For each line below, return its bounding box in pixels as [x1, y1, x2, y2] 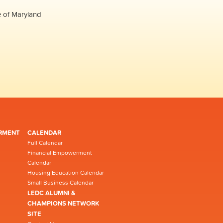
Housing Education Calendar [27, 168, 104, 177]
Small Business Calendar [27, 178, 94, 187]
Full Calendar [27, 138, 63, 147]
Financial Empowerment [27, 148, 92, 157]
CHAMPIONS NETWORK [27, 199, 99, 208]
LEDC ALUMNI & [27, 188, 75, 198]
